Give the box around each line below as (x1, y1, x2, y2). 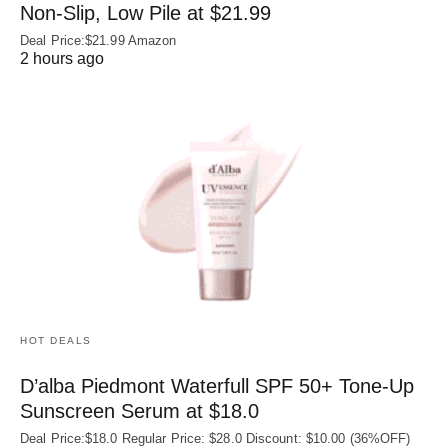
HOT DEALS (20, 335, 92, 347)
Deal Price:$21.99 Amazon (20, 32, 177, 48)
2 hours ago (20, 49, 104, 67)
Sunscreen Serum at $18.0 (20, 400, 259, 423)
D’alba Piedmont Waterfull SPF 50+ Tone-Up (20, 375, 414, 398)
